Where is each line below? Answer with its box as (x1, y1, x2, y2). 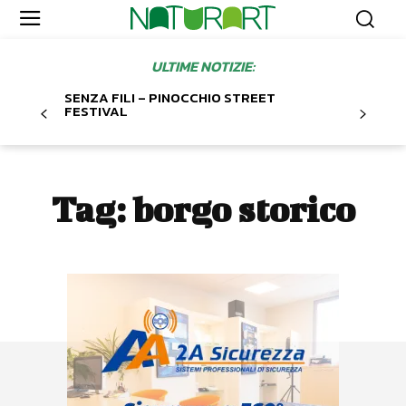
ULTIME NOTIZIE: (151, 55, 255, 78)
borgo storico (131, 189, 355, 230)
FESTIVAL (64, 101, 128, 122)
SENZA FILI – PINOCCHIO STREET (64, 87, 275, 109)
